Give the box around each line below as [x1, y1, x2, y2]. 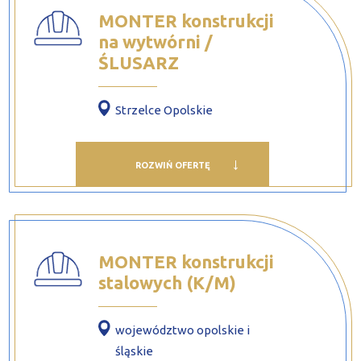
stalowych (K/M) [98, 272, 236, 293]
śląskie [114, 343, 153, 358]
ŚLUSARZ [98, 52, 179, 73]
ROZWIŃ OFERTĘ [135, 160, 210, 171]
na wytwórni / [98, 31, 213, 52]
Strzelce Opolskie [114, 103, 213, 118]
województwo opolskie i [114, 322, 250, 337]
